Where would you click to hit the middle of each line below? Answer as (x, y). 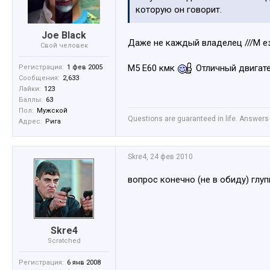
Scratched (64, 241)
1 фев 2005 (85, 67)
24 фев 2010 (171, 157)
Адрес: (30, 121)
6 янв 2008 (84, 262)
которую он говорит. (179, 10)
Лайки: (30, 89)
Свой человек (64, 46)
